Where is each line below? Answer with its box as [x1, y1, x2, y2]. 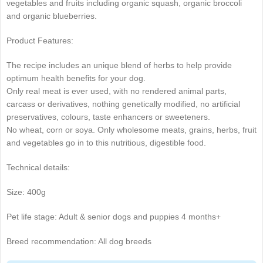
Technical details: [6, 163, 70, 173]
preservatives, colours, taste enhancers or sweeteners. [6, 112, 210, 122]
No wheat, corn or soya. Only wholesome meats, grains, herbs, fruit [6, 125, 257, 135]
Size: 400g [6, 187, 46, 197]
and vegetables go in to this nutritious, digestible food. [6, 138, 206, 148]
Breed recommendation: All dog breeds [6, 237, 151, 247]
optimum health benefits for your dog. [6, 73, 146, 83]
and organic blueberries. [6, 11, 97, 21]
